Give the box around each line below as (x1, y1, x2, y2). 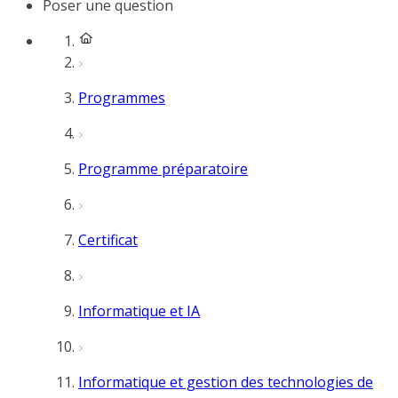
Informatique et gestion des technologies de (78, 372, 373, 392)
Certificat (78, 230, 138, 250)
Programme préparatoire (78, 159, 248, 179)
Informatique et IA (78, 301, 200, 321)
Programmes (78, 88, 165, 107)
